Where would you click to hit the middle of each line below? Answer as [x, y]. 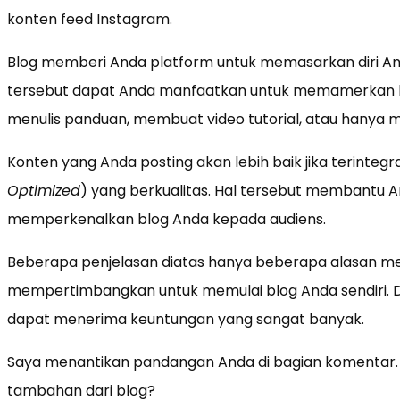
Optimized [44, 190]
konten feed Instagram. [90, 19]
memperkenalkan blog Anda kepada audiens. [167, 219]
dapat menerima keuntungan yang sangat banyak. [186, 319]
